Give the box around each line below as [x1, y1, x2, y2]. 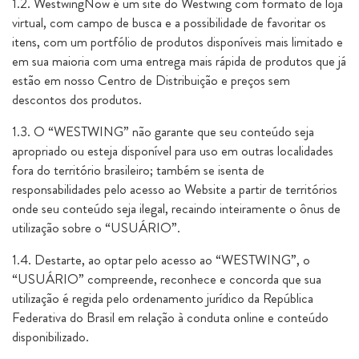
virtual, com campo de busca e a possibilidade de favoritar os [12, 13, 326, 32]
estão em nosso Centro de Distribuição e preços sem [12, 71, 290, 90]
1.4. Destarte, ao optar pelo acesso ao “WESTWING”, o [12, 250, 310, 269]
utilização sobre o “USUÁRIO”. [12, 218, 180, 237]
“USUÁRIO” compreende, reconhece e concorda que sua [12, 269, 321, 288]
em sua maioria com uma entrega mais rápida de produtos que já [12, 51, 346, 71]
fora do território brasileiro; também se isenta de [12, 160, 264, 179]
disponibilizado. [12, 327, 89, 346]
